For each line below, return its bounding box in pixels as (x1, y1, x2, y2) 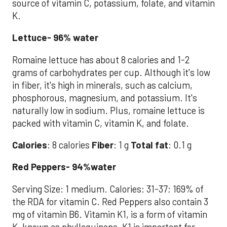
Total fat (131, 139, 168, 150)
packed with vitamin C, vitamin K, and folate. (12, 117, 189, 129)
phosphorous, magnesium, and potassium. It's (12, 92, 197, 103)
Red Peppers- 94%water (12, 161, 116, 173)
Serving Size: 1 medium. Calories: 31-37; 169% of (12, 183, 204, 195)
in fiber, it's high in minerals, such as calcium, (12, 79, 193, 91)
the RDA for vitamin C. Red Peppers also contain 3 (12, 196, 208, 207)
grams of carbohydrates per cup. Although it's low (12, 66, 210, 78)
